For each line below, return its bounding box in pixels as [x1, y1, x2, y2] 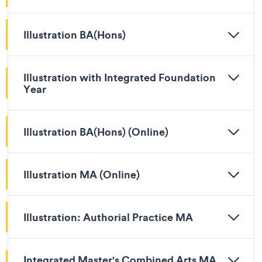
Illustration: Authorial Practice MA [23, 210, 193, 224]
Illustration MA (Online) [23, 167, 140, 181]
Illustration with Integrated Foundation [23, 70, 216, 84]
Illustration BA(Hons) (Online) [23, 125, 168, 139]
